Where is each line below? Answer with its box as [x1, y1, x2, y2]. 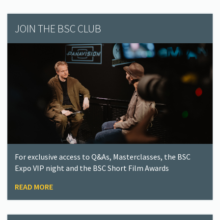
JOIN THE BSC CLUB [15, 22, 101, 36]
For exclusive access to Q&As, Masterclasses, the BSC [15, 152, 191, 162]
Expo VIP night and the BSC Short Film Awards [15, 163, 169, 173]
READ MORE [15, 182, 53, 192]
